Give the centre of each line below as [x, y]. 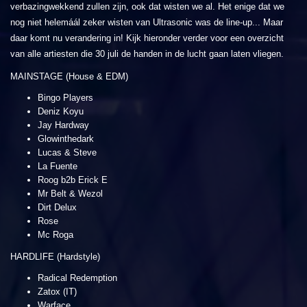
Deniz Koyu [61, 111]
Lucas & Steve [67, 152]
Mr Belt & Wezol [70, 193]
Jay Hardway [63, 125]
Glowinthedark [66, 138]
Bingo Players [65, 97]
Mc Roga [56, 234]
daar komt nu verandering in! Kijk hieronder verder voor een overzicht [147, 38]
